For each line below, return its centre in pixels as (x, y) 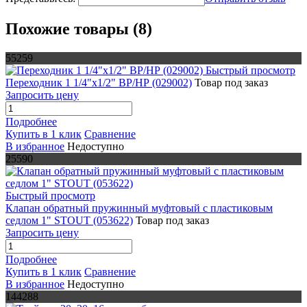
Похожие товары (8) (79, 29)
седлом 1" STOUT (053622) (69, 220)
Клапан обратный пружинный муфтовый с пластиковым (139, 208)
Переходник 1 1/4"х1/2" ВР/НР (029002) (99, 82)
